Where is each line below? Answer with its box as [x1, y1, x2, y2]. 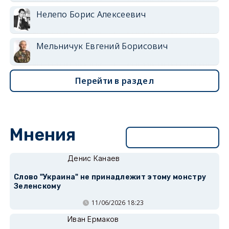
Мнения [9, 124, 76, 145]
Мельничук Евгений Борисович [36, 40, 168, 52]
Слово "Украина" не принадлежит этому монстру [13, 172, 207, 181]
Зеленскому [13, 181, 61, 191]
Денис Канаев [67, 153, 120, 163]
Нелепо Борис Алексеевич [36, 8, 146, 20]
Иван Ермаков [67, 214, 119, 223]
